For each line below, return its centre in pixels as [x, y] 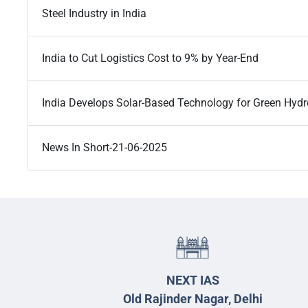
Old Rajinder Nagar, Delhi [192, 299]
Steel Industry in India [94, 14]
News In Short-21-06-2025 [104, 148]
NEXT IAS [192, 280]
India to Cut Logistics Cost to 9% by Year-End [150, 58]
